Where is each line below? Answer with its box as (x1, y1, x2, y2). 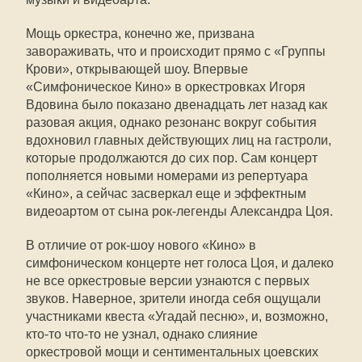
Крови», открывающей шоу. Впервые (26, 62, 248, 76)
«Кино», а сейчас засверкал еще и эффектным (26, 187, 306, 200)
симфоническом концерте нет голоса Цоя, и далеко (26, 256, 334, 270)
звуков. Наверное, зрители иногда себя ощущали (26, 292, 321, 305)
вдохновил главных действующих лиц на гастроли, (26, 133, 331, 147)
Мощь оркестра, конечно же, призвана (26, 27, 255, 40)
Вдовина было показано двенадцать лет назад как (26, 98, 327, 112)
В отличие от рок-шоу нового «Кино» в (26, 238, 256, 252)
